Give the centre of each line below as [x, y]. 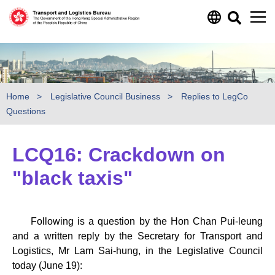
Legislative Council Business [105, 96]
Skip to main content [137, 7]
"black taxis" [72, 178]
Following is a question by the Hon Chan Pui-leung [147, 221]
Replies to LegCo [215, 96]
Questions [26, 111]
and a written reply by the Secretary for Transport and [137, 236]
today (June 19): [47, 265]
